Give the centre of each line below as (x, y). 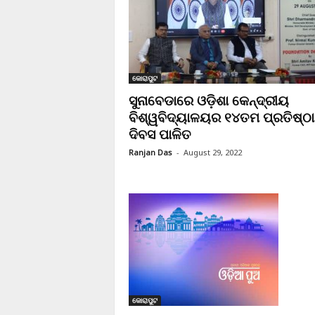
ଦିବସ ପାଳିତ (160, 134)
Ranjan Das (150, 152)
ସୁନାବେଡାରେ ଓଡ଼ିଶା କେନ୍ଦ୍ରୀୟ (208, 101)
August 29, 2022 (212, 152)
